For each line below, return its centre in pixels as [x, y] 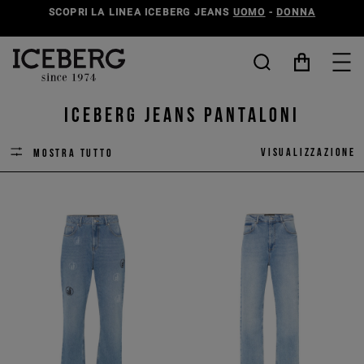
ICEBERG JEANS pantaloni [182, 115]
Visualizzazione [308, 152]
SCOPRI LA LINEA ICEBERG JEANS [141, 12]
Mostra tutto [74, 153]
